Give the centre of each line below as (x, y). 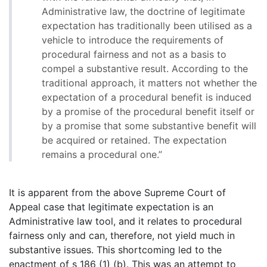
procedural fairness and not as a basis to (134, 55)
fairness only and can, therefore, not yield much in (122, 236)
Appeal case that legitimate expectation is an (111, 207)
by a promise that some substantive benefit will (149, 126)
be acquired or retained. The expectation (134, 140)
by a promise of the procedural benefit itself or (148, 112)
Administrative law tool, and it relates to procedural (125, 221)
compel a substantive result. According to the (145, 69)
